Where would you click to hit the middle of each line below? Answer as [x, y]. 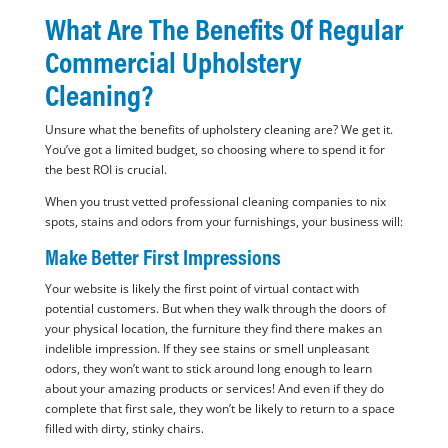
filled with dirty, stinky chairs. [124, 429]
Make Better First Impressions [162, 257]
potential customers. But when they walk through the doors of [215, 309]
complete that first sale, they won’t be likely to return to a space [219, 409]
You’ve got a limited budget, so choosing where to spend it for [214, 150]
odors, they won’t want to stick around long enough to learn [208, 369]
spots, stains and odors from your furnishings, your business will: [223, 222]
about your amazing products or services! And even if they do [214, 389]
